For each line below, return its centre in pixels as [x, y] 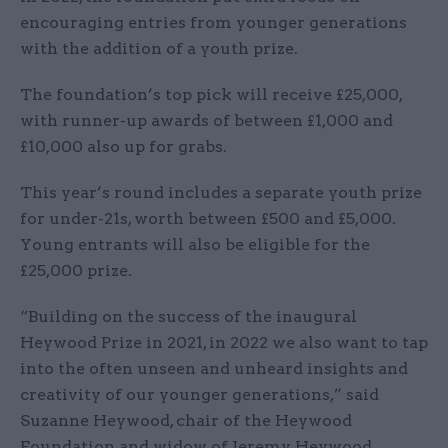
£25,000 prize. [76, 270]
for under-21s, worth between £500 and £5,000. [208, 218]
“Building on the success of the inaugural [188, 316]
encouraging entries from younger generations [213, 22]
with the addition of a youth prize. [159, 48]
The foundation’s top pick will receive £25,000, [211, 94]
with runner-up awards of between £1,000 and [206, 120]
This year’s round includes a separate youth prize [221, 192]
